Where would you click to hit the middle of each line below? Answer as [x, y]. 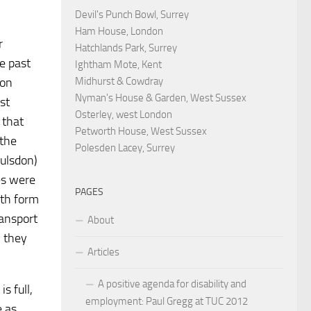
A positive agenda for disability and [172, 284]
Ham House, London [119, 32]
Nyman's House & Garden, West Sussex [161, 98]
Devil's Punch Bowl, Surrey [132, 15]
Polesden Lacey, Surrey [125, 148]
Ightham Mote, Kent [118, 65]
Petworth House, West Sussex [141, 132]
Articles [103, 252]
